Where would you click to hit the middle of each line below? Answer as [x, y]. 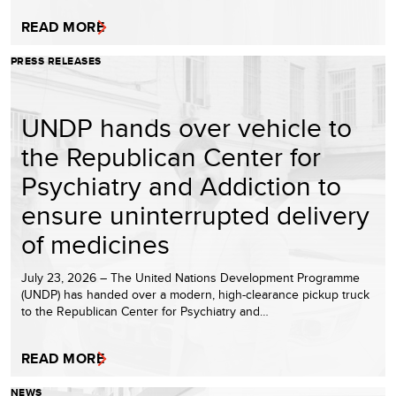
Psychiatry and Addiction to [181, 185]
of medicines [95, 244]
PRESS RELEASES [56, 61]
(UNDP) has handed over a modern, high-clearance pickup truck [195, 294]
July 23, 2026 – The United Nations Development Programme [190, 277]
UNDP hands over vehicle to [187, 127]
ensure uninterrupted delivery [195, 214]
